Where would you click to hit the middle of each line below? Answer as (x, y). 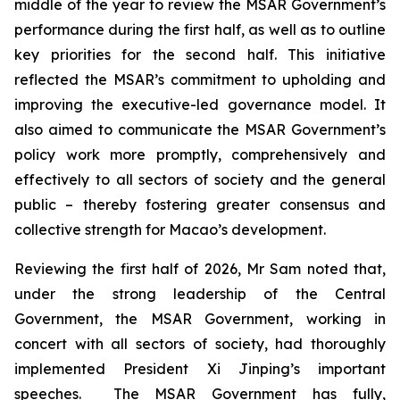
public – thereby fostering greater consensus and (200, 204)
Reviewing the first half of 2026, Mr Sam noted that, (200, 269)
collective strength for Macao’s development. (170, 229)
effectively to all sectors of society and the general (200, 179)
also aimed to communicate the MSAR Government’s (200, 129)
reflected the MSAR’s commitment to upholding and (200, 79)
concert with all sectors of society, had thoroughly (200, 344)
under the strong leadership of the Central (200, 294)
